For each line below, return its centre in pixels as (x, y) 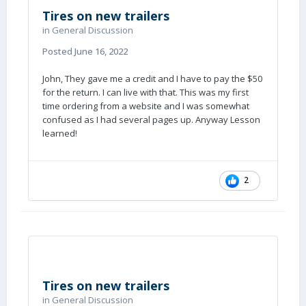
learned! (61, 133)
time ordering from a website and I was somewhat (146, 106)
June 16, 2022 (101, 51)
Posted (58, 51)
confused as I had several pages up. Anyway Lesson (151, 120)
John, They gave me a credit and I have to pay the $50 (152, 79)
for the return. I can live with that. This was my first (145, 92)
